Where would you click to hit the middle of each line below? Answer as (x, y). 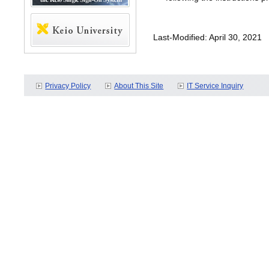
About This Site (139, 86)
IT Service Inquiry (215, 86)
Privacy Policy (68, 86)
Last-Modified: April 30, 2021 (208, 37)
